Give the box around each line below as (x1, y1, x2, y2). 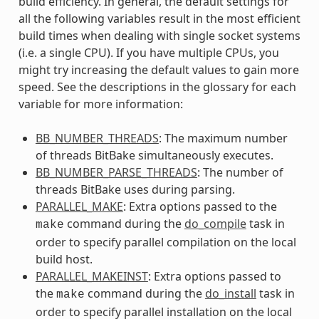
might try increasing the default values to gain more (18, 61, 299, 78)
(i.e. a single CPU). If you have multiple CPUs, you (18, 44, 279, 61)
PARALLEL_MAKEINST (35, 268, 148, 284)
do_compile (184, 215, 246, 231)
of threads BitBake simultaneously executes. (35, 147, 273, 163)
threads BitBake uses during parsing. (35, 181, 235, 197)
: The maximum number (158, 130, 288, 146)
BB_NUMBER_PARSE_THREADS (35, 164, 197, 180)
